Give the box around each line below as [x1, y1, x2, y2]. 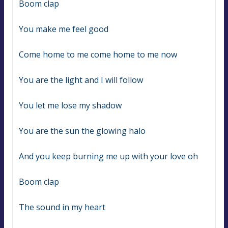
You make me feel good [19, 23, 108, 35]
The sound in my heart [19, 202, 105, 213]
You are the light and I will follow [19, 74, 143, 86]
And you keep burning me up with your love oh [19, 151, 198, 162]
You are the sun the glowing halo [19, 125, 146, 137]
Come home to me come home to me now [19, 49, 177, 61]
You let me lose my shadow [19, 100, 122, 111]
